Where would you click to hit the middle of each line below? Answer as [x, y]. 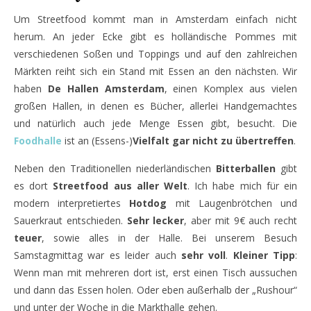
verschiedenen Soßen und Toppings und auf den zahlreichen [155, 54]
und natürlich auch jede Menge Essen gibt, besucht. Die [155, 123]
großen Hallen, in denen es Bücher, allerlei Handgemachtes [155, 106]
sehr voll [203, 255]
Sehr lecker [155, 220]
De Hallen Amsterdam [106, 89]
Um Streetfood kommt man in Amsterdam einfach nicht [155, 19]
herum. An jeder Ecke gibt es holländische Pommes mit [155, 36]
